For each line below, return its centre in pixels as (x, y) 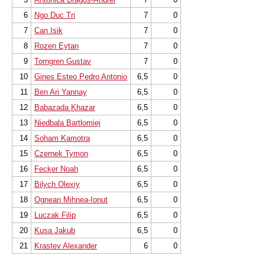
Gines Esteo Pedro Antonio (81, 77)
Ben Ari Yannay (61, 92)
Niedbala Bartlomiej (67, 123)
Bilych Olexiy (57, 184)
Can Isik (49, 30)
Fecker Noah (56, 169)
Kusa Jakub (55, 230)
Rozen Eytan (56, 46)
